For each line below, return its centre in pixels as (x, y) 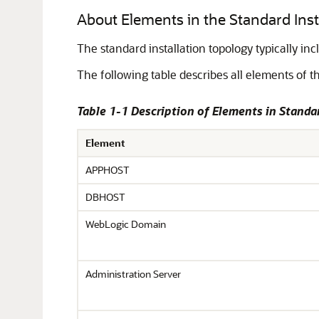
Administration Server (133, 274)
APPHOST (108, 170)
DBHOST (105, 197)
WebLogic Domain (126, 224)
